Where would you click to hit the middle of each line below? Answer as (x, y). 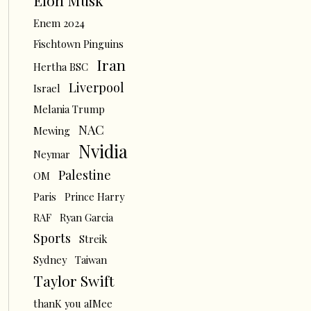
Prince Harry (94, 196)
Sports (52, 238)
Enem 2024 (59, 23)
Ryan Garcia (86, 217)
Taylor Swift (74, 280)
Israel (47, 88)
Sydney (50, 260)
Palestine (84, 175)
